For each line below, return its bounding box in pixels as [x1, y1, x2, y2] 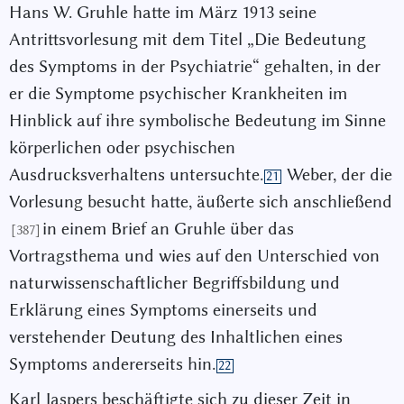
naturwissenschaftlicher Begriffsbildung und [9, 271, 340, 293]
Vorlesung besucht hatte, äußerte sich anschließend [9, 190, 392, 212]
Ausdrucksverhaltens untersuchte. [9, 163, 263, 185]
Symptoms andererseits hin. [9, 353, 216, 374]
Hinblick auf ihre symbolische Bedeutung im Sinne [9, 109, 386, 131]
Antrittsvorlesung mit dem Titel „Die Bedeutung [9, 28, 366, 50]
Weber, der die [281, 163, 392, 185]
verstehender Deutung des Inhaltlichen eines [9, 326, 343, 347]
